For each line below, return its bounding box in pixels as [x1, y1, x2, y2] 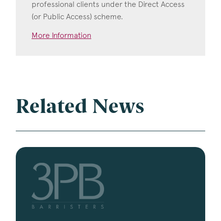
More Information [32, 30, 91, 40]
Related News [16, 98, 145, 118]
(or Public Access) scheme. [32, 11, 123, 21]
